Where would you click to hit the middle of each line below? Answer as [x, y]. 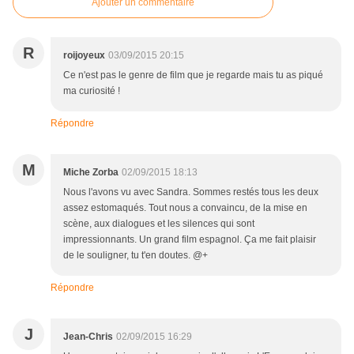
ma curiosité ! [92, 91]
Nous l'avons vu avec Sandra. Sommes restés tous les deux [191, 192]
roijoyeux [84, 56]
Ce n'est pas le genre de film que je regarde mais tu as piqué [193, 75]
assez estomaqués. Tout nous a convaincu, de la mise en [185, 208]
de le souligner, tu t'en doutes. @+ [136, 256]
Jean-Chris [88, 337]
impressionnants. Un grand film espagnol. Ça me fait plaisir [190, 240]
